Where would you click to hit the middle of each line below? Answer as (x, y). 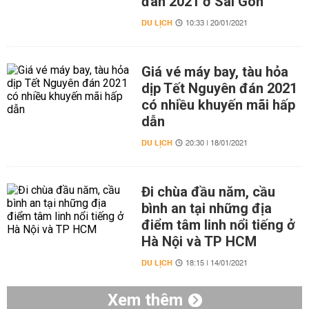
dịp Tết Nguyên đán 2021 (219, 88)
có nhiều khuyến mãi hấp (218, 105)
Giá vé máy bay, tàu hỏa (215, 72)
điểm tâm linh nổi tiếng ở (218, 225)
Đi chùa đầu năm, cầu (208, 192)
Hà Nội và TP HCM (199, 241)
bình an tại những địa (206, 208)
